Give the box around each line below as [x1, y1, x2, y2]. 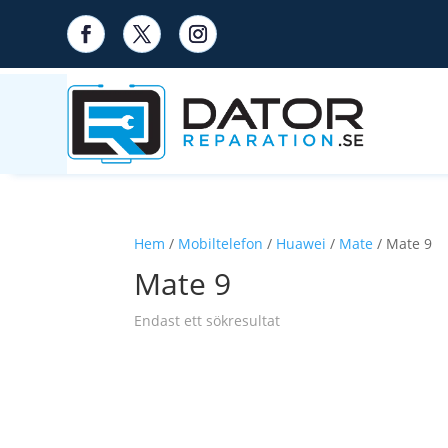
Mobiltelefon [178, 234, 264, 253]
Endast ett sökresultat [134, 311, 281, 330]
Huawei [276, 234, 327, 253]
